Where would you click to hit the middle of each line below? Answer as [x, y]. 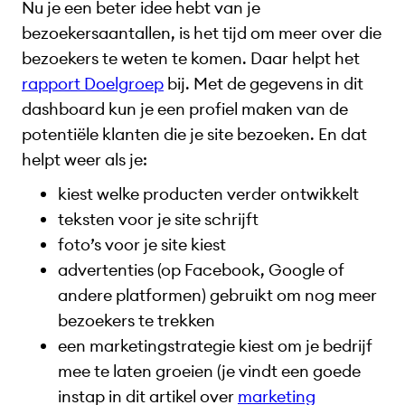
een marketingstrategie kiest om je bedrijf [215, 346]
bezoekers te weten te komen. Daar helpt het [191, 58]
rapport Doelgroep [93, 83]
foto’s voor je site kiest [142, 245]
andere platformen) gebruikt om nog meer [217, 296]
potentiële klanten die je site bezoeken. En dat [194, 134]
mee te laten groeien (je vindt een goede [209, 372]
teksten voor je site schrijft [158, 220]
